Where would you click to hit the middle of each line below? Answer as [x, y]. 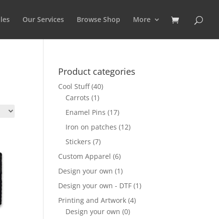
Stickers [78, 142]
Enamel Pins [86, 112]
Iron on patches [91, 127]
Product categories [97, 71]
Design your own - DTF [95, 186]
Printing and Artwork [92, 200]
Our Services [43, 19]
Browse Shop [99, 19]
